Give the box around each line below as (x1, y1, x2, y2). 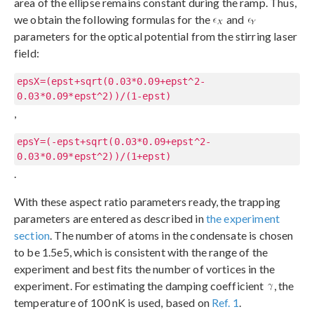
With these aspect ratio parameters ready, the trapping (14, 194, 281, 208)
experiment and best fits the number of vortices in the (14, 261, 275, 275)
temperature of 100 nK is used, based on (14, 295, 212, 309)
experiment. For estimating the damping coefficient (14, 278, 266, 292)
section (14, 228, 50, 242)
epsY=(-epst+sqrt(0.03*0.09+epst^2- (17, 135, 212, 147)
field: (14, 46, 39, 60)
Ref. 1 (212, 295, 239, 309)
